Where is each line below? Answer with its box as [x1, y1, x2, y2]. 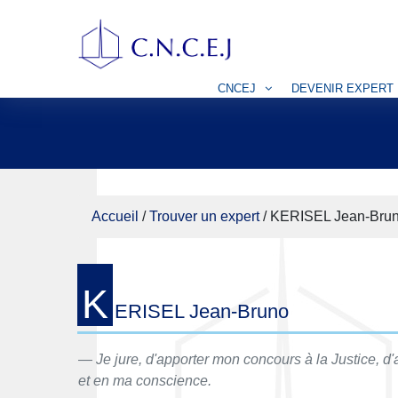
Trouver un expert [149, 209, 259, 224]
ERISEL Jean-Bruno [115, 300, 289, 323]
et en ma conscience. [78, 373, 211, 389]
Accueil [92, 209, 139, 224]
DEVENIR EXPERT [291, 81, 394, 95]
